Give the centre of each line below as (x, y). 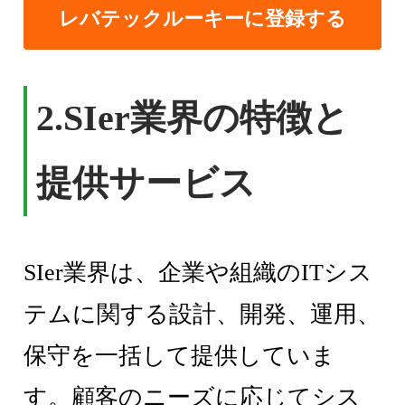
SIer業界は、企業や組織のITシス (198, 273)
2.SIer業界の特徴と (193, 118)
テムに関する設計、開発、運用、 (202, 315)
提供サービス (146, 184)
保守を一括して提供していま (180, 356)
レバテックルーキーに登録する (202, 19)
